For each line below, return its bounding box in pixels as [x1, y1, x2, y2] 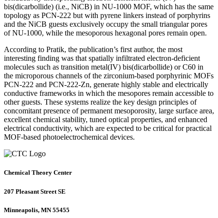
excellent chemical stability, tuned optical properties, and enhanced [4, 115, 207, 124]
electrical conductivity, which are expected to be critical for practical [4, 124, 212, 133]
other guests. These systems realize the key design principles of [4, 98, 197, 107]
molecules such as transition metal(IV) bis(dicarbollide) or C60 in [4, 63, 203, 72]
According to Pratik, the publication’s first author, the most [4, 45, 182, 54]
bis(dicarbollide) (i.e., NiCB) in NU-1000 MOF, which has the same [4, 2, 214, 11]
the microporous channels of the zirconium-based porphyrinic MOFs [4, 72, 214, 80]
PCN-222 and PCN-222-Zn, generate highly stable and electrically [4, 80, 208, 89]
